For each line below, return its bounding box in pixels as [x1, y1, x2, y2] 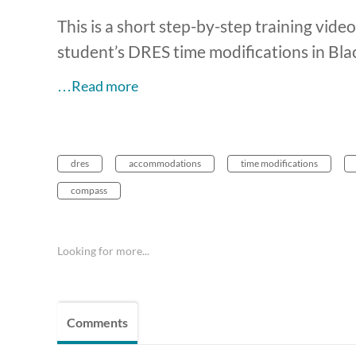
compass [71, 184, 107, 197]
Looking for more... [57, 244, 149, 258]
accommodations [129, 157, 201, 170]
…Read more [57, 77, 138, 95]
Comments [67, 315, 128, 331]
